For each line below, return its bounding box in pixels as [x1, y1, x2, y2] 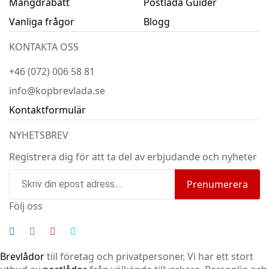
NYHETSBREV [9, 128, 68, 142]
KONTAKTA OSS [9, 40, 79, 53]
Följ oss [9, 199, 43, 213]
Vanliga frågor [9, 14, 74, 28]
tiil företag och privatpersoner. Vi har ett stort [44, 249, 253, 263]
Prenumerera [187, 177, 248, 191]
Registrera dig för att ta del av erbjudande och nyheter [9, 150, 257, 163]
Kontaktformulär [9, 103, 86, 116]
